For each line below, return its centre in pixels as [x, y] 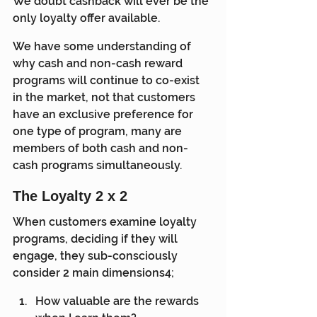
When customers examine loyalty [106, 221]
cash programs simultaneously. [97, 165]
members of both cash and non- [100, 148]
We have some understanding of [103, 46]
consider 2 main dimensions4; [93, 272]
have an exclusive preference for [104, 114]
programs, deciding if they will [97, 238]
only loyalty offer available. [86, 18]
